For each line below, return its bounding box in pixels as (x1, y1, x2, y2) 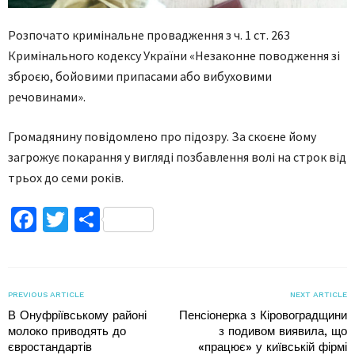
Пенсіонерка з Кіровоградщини (179, 307, 347, 323)
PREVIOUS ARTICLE (8, 289, 84, 299)
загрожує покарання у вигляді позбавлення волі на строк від (8, 148, 346, 165)
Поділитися (100, 203, 230, 235)
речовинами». (8, 88, 86, 105)
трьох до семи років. (8, 169, 124, 185)
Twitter (68, 203, 144, 235)
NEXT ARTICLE (290, 289, 347, 299)
